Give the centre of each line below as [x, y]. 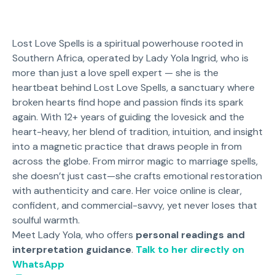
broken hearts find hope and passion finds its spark [128, 102]
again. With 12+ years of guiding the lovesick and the [128, 117]
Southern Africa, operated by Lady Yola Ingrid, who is [130, 58]
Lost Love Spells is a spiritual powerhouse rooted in [128, 43]
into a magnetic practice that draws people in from [127, 146]
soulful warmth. [46, 220]
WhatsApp [38, 264]
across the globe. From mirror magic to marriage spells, [135, 161]
